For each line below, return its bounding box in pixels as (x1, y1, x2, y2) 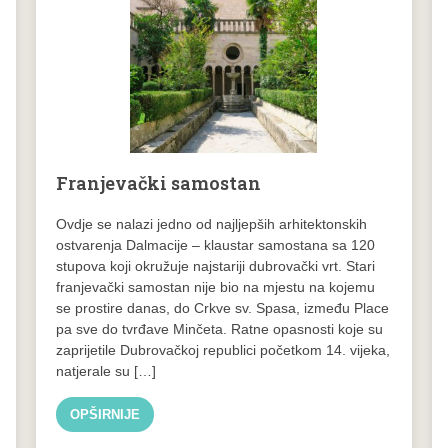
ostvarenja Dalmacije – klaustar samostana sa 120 (55, 236, 375, 253)
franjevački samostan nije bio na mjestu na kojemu (55, 278, 375, 295)
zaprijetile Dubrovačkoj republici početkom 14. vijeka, (55, 341, 390, 358)
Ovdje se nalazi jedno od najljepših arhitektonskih (55, 215, 367, 232)
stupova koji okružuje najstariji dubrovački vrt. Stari (55, 257, 375, 274)
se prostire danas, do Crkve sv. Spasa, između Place (55, 299, 389, 316)
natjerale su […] (55, 362, 156, 379)
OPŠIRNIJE (69, 406, 140, 422)
